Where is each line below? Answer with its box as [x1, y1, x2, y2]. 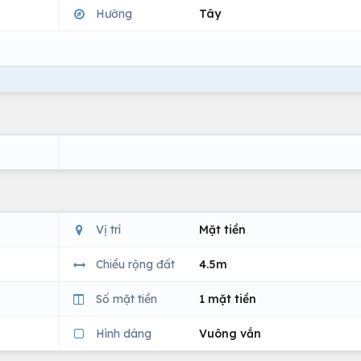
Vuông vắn [199, 326, 261, 341]
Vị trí [96, 222, 121, 237]
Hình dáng [96, 326, 151, 341]
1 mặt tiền [199, 291, 256, 306]
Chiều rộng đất [96, 256, 175, 272]
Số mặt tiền [96, 291, 157, 306]
